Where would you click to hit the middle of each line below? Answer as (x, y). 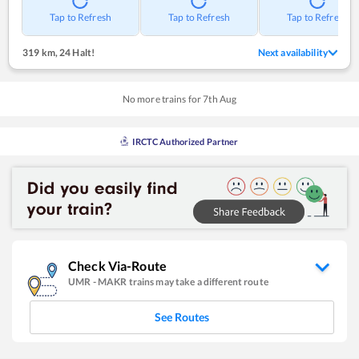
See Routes (182, 317)
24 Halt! (76, 52)
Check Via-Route (117, 266)
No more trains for (163, 99)
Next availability (292, 52)
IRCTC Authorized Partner (186, 141)
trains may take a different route (198, 282)
